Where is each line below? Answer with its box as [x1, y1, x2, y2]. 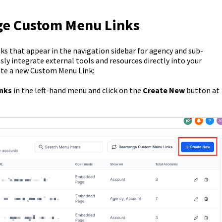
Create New [142, 85, 185, 96]
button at [184, 85, 220, 96]
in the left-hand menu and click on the [11, 85, 143, 96]
